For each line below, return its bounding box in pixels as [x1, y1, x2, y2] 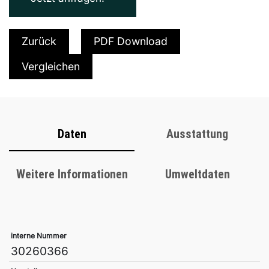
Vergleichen [22, 60, 80, 73]
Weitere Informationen [16, 166, 128, 181]
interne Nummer [11, 231, 67, 241]
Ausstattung [166, 127, 228, 142]
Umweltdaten [165, 166, 230, 181]
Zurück [22, 35, 56, 48]
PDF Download [94, 35, 168, 48]
